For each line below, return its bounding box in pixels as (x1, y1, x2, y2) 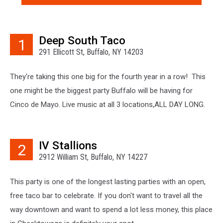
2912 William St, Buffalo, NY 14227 (39, 152, 147, 162)
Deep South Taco (39, 33, 125, 47)
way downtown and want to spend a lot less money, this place (10, 205, 213, 214)
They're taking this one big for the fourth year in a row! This (10, 72, 206, 81)
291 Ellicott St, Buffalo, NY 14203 (39, 47, 143, 57)
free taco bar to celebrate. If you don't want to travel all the (10, 191, 203, 200)
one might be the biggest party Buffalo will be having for (10, 86, 193, 95)
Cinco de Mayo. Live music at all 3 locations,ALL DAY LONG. (10, 100, 205, 109)
